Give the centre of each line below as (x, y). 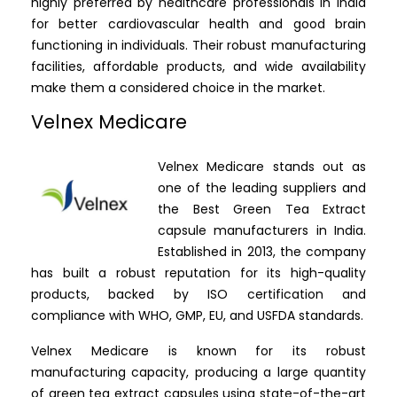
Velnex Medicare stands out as (262, 167)
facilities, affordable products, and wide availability (198, 67)
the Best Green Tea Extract (262, 210)
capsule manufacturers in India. (262, 231)
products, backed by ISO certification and (198, 295)
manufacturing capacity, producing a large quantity (198, 373)
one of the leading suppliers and (262, 188)
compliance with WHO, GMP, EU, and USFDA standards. (197, 316)
